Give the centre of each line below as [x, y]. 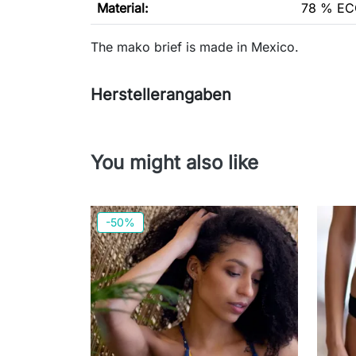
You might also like [174, 163]
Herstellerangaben [161, 95]
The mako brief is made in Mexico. [195, 47]
